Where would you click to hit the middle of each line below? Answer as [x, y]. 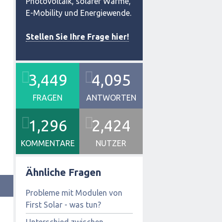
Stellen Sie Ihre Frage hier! [77, 37]
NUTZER [111, 143]
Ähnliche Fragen [63, 172]
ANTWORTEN [111, 98]
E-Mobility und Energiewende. [79, 13]
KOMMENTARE [48, 143]
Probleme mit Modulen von [74, 193]
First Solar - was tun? [63, 204]
